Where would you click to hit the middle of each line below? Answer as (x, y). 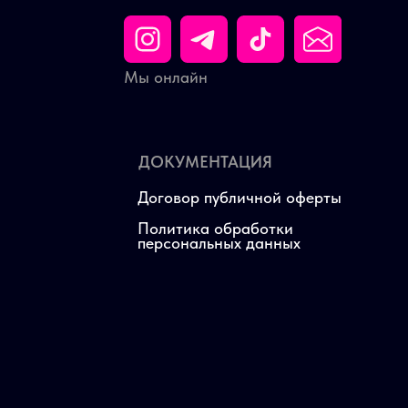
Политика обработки (215, 228)
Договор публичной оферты (240, 197)
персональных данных (219, 242)
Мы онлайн (166, 76)
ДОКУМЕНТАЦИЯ (205, 161)
